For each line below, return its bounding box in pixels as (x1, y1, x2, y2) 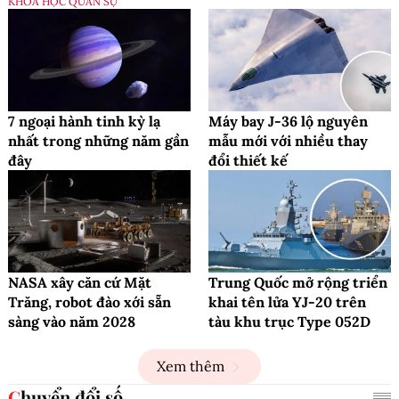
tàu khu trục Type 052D (208, 313, 370, 331)
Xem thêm (157, 357, 224, 376)
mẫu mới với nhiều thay (208, 131, 368, 150)
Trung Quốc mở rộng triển (208, 273, 387, 292)
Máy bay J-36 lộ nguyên (208, 111, 368, 130)
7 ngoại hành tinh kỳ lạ (8, 111, 160, 130)
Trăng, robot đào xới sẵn (8, 293, 171, 312)
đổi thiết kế (208, 151, 288, 169)
